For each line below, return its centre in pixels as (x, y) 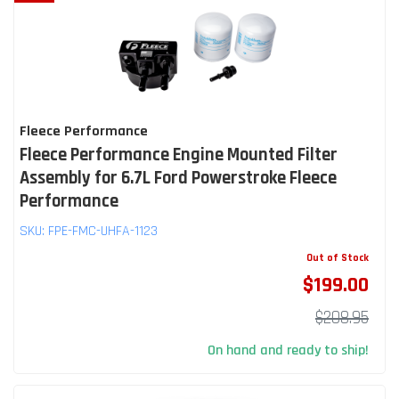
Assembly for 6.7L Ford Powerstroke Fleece (178, 178)
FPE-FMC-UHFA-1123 (103, 231)
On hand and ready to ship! (288, 350)
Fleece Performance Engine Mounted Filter (179, 155)
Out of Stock (338, 257)
